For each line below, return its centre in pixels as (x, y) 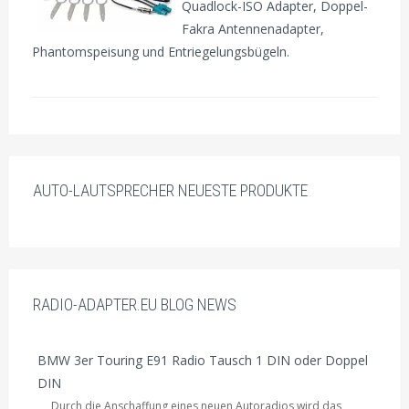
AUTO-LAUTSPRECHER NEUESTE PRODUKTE (170, 191)
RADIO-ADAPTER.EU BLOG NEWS (134, 304)
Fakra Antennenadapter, (253, 28)
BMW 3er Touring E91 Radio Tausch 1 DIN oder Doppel (202, 360)
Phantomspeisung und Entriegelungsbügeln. (161, 51)
